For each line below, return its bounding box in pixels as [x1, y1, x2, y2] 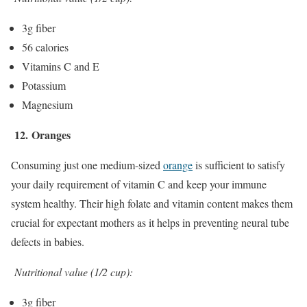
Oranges [32, 126, 71, 143]
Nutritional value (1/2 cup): [14, 264, 133, 279]
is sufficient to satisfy [193, 157, 285, 172]
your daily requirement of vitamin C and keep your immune [11, 176, 267, 191]
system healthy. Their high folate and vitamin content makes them [11, 195, 293, 210]
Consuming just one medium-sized [11, 157, 163, 172]
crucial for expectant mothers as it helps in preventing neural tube [11, 214, 289, 230]
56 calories [22, 39, 69, 54]
